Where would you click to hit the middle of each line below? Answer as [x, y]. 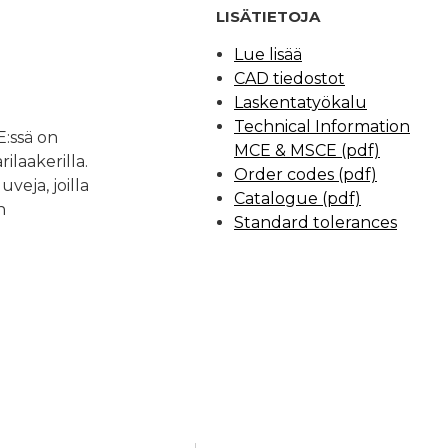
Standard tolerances [315, 222]
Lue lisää [268, 54]
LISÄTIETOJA [268, 16]
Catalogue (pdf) [297, 198]
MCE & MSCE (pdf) [307, 150]
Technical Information [322, 126]
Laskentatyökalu [300, 102]
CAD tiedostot [289, 78]
